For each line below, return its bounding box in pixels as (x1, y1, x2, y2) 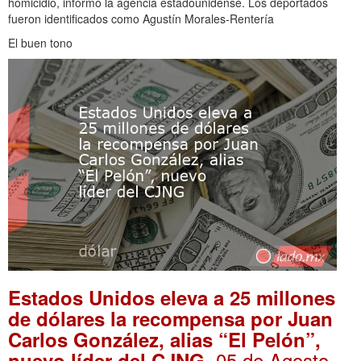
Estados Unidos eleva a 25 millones (8, 283, 335, 311)
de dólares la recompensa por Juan (8, 304, 333, 332)
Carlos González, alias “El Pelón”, (8, 325, 321, 353)
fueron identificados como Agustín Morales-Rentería (8, 10, 274, 27)
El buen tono (8, 35, 73, 52)
